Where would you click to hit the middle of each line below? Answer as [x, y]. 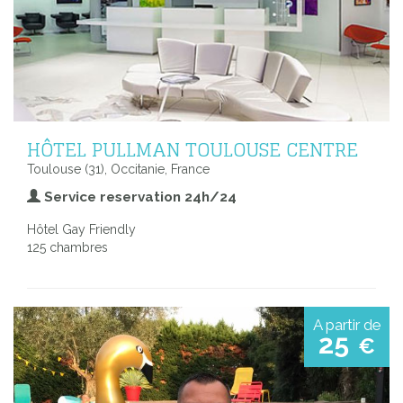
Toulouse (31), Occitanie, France [118, 169]
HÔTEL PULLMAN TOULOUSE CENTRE [193, 149]
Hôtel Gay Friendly [81, 229]
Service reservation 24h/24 [139, 197]
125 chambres [67, 247]
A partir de [347, 324]
